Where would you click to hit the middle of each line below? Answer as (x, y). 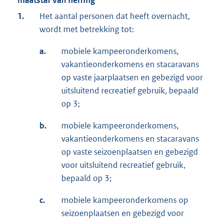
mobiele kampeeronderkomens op (125, 200)
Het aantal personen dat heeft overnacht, (115, 16)
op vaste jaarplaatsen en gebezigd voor (132, 78)
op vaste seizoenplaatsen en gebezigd (130, 152)
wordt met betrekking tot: (87, 29)
